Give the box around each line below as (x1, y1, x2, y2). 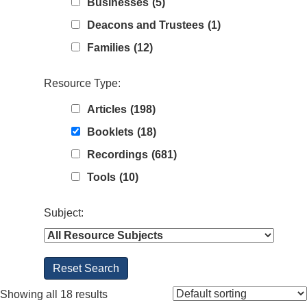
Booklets (87, 126, 134, 138)
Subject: (44, 207, 84, 219)
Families (87, 42, 130, 54)
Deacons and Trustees (87, 19, 204, 32)
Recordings (87, 149, 148, 161)
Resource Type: (44, 77, 121, 90)
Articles (87, 103, 127, 116)
